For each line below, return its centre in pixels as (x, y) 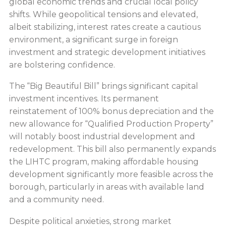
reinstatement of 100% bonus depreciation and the (111, 111)
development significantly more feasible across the (111, 175)
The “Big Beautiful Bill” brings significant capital (103, 86)
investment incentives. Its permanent (84, 99)
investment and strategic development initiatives (107, 52)
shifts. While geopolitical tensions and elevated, (103, 14)
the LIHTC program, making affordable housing (104, 162)
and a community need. (56, 200)
